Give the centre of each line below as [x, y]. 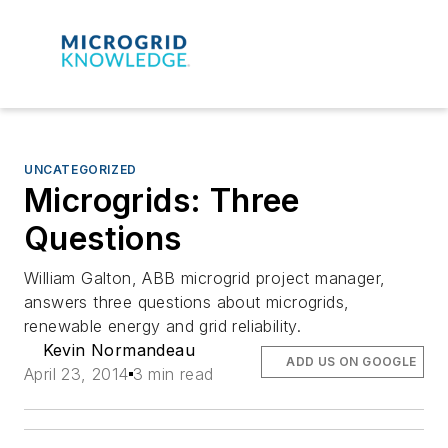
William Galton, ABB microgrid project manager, [205, 277]
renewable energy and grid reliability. [163, 325]
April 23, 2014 [76, 373]
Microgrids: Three [162, 200]
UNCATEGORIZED [80, 169]
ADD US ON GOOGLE [351, 361]
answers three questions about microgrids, [187, 301]
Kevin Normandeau [118, 349]
